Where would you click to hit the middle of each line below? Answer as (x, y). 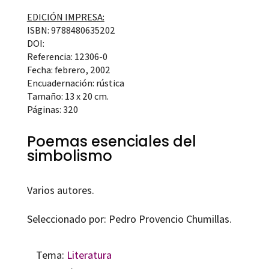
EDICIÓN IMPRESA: (65, 17)
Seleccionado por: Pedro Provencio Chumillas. (129, 219)
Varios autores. (60, 190)
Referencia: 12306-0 (67, 57)
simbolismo (69, 156)
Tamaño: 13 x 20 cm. (68, 97)
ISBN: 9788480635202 (71, 31)
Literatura (89, 255)
